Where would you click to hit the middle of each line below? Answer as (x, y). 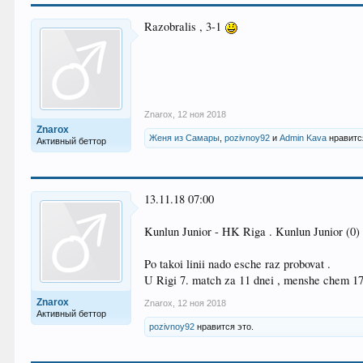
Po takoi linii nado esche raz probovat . (238, 264)
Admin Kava (303, 138)
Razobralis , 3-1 (185, 26)
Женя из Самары (185, 138)
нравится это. (224, 327)
